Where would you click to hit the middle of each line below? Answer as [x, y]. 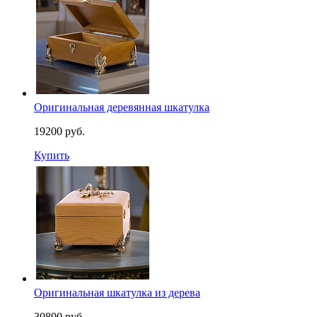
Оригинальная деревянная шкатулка [122, 107]
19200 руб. [59, 131]
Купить [52, 155]
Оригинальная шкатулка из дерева [117, 293]
